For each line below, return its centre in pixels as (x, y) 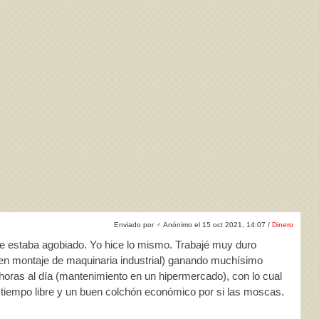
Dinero (283, 225)
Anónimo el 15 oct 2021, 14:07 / (217, 225)
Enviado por (135, 225)
